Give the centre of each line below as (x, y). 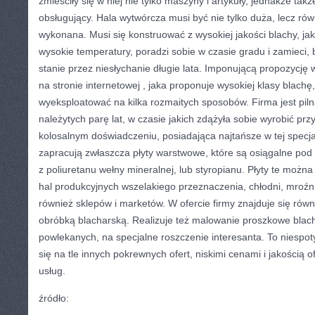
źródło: (54, 298)
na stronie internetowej (91, 85)
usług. (52, 271)
